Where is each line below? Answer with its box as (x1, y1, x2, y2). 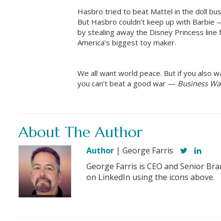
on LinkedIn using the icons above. (86, 171, 215, 183)
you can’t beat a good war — (77, 78, 178, 88)
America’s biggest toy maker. (77, 37, 176, 47)
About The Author (18, 122, 143, 141)
